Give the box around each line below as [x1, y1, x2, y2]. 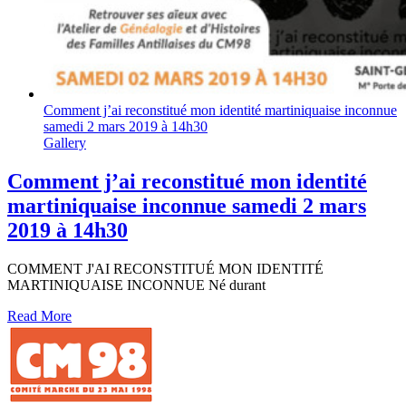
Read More [7, 307, 72, 324]
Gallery [43, 135, 86, 150]
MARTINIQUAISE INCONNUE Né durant [7, 276, 266, 293]
